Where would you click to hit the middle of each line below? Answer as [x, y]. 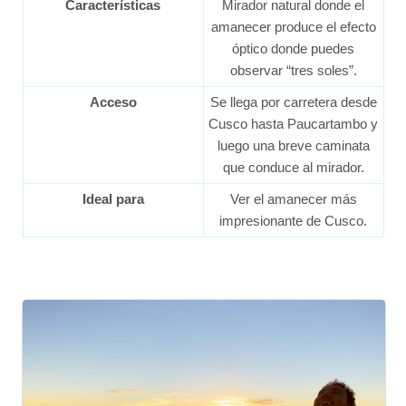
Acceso [113, 101]
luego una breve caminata [293, 145]
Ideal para [113, 198]
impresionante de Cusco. [293, 220]
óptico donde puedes [293, 48]
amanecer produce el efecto [293, 26]
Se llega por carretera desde [293, 101]
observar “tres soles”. [293, 70]
